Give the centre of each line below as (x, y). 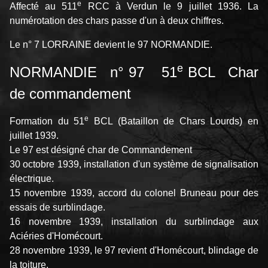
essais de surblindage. (57, 208)
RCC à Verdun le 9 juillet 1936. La (170, 7)
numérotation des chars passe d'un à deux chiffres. (117, 21)
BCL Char (221, 72)
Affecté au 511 (44, 7)
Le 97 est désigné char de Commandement (101, 150)
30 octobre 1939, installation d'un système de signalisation (134, 165)
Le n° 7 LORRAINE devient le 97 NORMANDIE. (111, 45)
